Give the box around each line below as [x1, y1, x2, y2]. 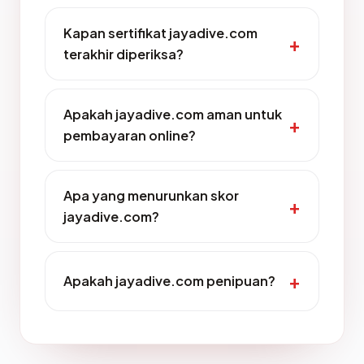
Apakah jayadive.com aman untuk [63, 106, 282, 123]
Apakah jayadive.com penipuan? [63, 272, 275, 289]
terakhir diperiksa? [63, 45, 184, 63]
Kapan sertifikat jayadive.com [63, 24, 258, 41]
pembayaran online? [63, 127, 196, 144]
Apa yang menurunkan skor [63, 187, 239, 204]
